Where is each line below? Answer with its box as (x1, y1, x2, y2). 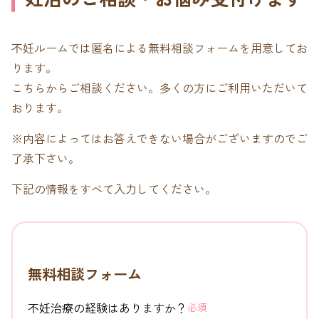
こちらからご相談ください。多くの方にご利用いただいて (11, 78, 308, 96)
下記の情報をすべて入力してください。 (11, 179, 216, 197)
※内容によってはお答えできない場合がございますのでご (11, 129, 308, 147)
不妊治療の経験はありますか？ (27, 298, 187, 316)
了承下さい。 (11, 149, 80, 167)
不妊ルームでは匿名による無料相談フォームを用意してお (11, 38, 308, 56)
